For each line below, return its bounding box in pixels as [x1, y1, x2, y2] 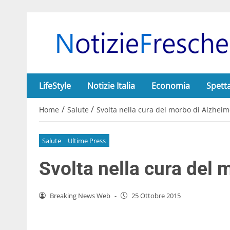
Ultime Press [68, 136, 106, 145]
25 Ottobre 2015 [131, 190, 181, 200]
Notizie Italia [87, 80, 135, 91]
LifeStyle [39, 80, 71, 91]
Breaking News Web [49, 190, 110, 200]
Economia [151, 80, 190, 91]
